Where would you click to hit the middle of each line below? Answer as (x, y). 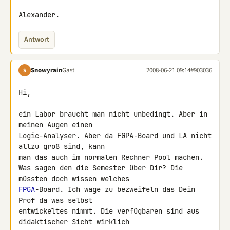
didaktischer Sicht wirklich (76, 222)
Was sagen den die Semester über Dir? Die (101, 168)
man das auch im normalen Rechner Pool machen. (111, 157)
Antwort (37, 40)
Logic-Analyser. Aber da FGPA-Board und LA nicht (115, 136)
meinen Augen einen (57, 125)
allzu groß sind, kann (64, 146)
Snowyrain (46, 70)
